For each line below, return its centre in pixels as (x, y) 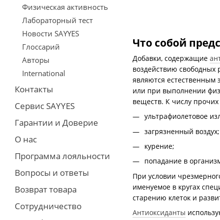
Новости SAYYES (51, 33)
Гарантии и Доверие (56, 123)
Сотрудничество (48, 206)
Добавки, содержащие (171, 58)
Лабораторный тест (57, 20)
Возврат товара (46, 189)
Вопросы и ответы (52, 173)
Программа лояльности (62, 156)
